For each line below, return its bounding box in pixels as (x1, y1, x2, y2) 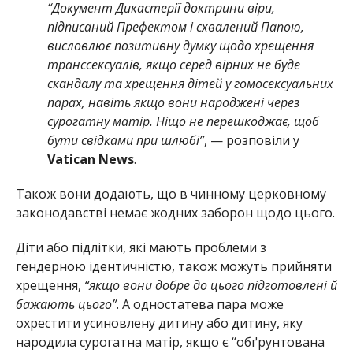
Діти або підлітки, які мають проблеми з (15, 238, 266, 256)
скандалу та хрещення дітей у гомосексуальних (46, 74, 333, 92)
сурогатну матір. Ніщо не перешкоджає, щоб (46, 112, 319, 130)
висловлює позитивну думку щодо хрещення (46, 36, 314, 54)
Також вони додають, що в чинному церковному (15, 184, 326, 203)
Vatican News (46, 150, 134, 168)
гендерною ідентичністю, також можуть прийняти (15, 257, 332, 275)
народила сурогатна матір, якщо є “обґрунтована (15, 333, 325, 351)
